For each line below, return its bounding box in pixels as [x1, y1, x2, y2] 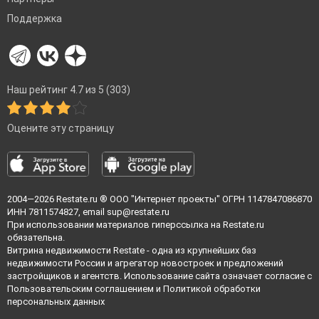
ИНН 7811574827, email [7, 206, 107, 218]
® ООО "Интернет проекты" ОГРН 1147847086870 [98, 194, 312, 205]
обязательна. [7, 232, 65, 244]
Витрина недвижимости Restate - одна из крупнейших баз [7, 245, 256, 256]
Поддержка [7, 13, 62, 25]
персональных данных [7, 296, 105, 308]
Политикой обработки [163, 283, 261, 295]
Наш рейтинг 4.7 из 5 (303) [7, 84, 130, 96]
